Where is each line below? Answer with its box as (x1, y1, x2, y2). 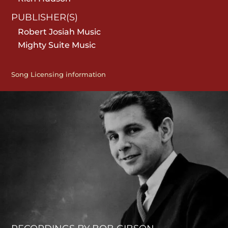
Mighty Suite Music (18, 40, 96, 50)
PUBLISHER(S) (11, 11, 78, 23)
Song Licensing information (11, 70, 106, 78)
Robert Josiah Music (18, 26, 101, 37)
